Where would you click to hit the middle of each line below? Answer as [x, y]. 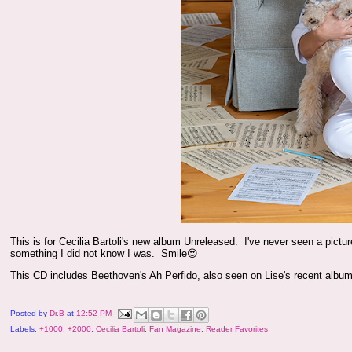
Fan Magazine [176, 329]
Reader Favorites [237, 329]
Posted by [30, 313]
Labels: [25, 329]
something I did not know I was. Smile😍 [104, 253]
